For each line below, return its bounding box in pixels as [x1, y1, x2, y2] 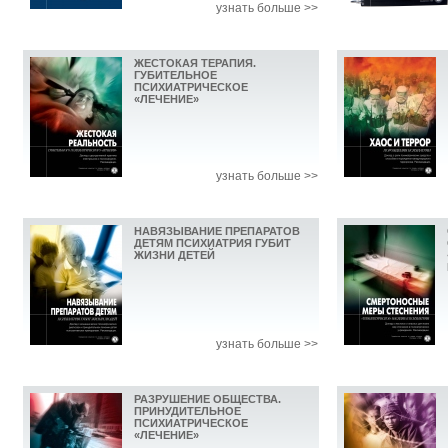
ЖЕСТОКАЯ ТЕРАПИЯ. [134, 57, 256, 70]
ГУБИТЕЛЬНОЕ [134, 69, 217, 82]
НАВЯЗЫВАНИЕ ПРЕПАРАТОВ [134, 225, 300, 238]
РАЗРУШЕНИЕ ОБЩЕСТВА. [134, 393, 281, 406]
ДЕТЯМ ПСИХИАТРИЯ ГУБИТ [134, 237, 291, 250]
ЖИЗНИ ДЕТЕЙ [134, 249, 215, 262]
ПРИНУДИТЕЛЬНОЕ [134, 405, 241, 418]
